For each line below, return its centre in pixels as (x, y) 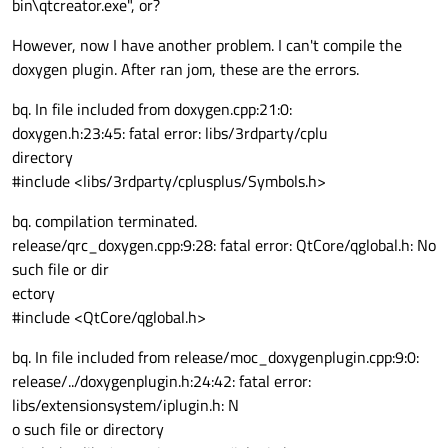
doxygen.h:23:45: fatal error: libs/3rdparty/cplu (170, 133)
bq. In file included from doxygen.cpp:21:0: (152, 109)
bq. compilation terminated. (104, 221)
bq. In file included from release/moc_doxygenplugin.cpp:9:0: (215, 357)
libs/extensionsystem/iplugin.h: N (125, 405)
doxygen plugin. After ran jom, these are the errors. (185, 69)
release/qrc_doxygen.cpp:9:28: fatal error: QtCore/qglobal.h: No (224, 245)
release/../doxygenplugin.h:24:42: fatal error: (161, 381)
